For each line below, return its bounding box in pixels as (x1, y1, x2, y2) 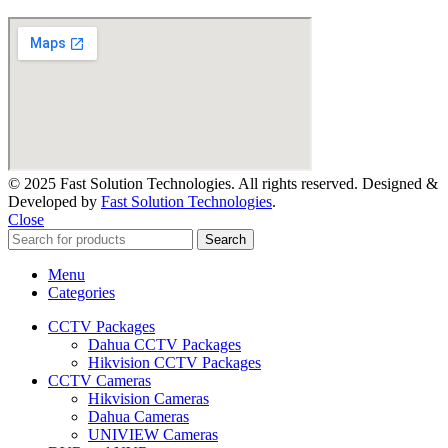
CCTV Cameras (48, 372, 151, 390)
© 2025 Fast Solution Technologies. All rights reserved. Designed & (8, 175, 438, 193)
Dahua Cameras (88, 408, 189, 426)
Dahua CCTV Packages (88, 336, 241, 354)
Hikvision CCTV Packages (88, 354, 261, 372)
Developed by (8, 193, 101, 211)
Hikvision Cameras (88, 390, 209, 408)
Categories (48, 284, 115, 302)
